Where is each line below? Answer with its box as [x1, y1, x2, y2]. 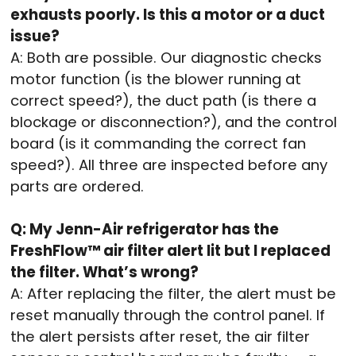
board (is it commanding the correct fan [10, 133, 306, 153]
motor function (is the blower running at [10, 68, 301, 89]
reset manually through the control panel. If [10, 304, 325, 325]
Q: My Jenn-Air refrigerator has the [10, 219, 279, 239]
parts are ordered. [10, 176, 144, 196]
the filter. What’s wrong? [10, 261, 199, 282]
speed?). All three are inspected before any [10, 154, 327, 175]
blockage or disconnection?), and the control [10, 111, 337, 132]
